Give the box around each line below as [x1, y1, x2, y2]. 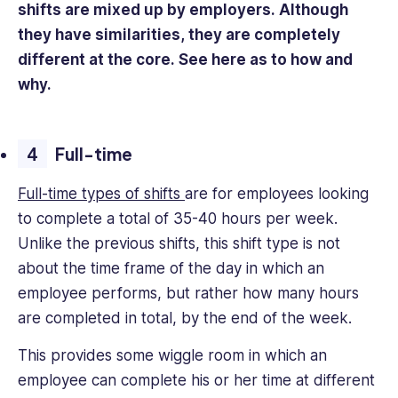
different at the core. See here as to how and [18, 50, 353, 68]
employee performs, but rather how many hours [18, 283, 359, 302]
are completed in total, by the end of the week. [18, 308, 356, 327]
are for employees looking [185, 184, 369, 203]
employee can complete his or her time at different [18, 371, 375, 390]
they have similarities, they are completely [18, 25, 340, 44]
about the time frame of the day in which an [18, 259, 324, 277]
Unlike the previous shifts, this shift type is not [18, 234, 340, 252]
